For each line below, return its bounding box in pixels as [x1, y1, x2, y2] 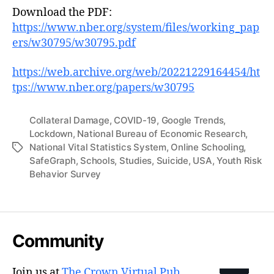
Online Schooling [171, 141, 244, 153]
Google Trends [161, 114, 224, 126]
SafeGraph [29, 154, 76, 166]
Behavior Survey [29, 168, 102, 180]
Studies [119, 154, 152, 166]
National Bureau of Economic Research [77, 127, 246, 139]
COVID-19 [114, 114, 157, 126]
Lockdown [29, 127, 73, 139]
